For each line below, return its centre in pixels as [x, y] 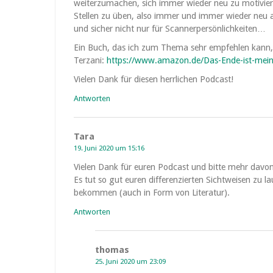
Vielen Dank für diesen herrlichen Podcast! [154, 79]
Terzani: [90, 60]
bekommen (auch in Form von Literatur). [152, 193]
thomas [112, 250]
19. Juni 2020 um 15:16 [109, 148]
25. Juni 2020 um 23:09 [130, 261]
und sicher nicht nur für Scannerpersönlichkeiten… [170, 29]
